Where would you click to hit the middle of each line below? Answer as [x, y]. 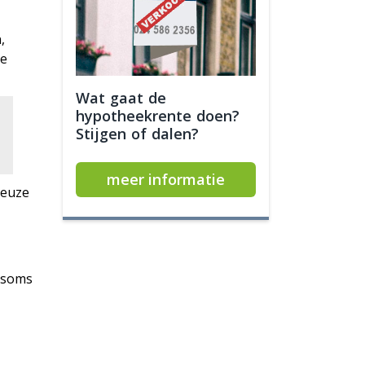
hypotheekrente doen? [158, 116]
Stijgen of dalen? [137, 134]
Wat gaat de [121, 98]
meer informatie [166, 179]
